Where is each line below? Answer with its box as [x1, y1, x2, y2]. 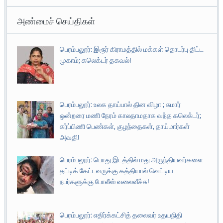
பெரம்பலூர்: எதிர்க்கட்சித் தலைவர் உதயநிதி [59, 211, 182, 219]
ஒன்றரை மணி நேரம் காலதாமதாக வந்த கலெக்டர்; [59, 111, 201, 120]
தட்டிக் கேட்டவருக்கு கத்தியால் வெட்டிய [59, 166, 173, 175]
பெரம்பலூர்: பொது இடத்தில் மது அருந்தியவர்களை [59, 155, 203, 164]
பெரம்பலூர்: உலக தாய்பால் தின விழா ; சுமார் [59, 101, 181, 109]
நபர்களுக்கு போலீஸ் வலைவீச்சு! [59, 177, 149, 186]
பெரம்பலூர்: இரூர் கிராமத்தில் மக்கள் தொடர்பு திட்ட [59, 45, 204, 54]
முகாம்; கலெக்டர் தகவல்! [59, 56, 131, 65]
